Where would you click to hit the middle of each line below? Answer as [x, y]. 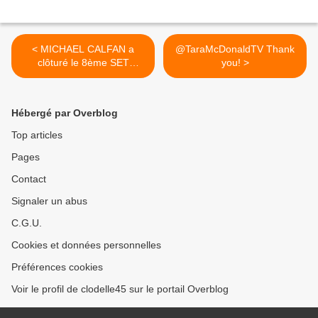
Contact [29, 179]
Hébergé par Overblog [65, 113]
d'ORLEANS [83, 90]
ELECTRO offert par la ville [83, 76]
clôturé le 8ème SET [83, 63]
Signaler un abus [49, 201]
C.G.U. [27, 223]
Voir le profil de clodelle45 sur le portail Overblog [120, 289]
